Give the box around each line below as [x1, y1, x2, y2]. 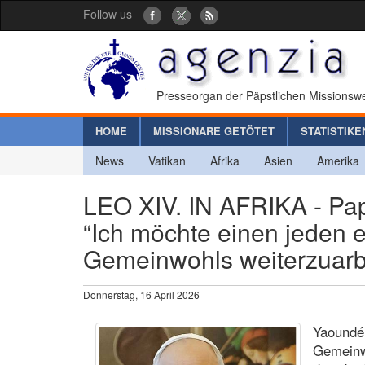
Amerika [317, 152, 359, 169]
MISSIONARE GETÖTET [153, 122, 275, 139]
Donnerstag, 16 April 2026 [83, 287, 200, 301]
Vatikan [148, 152, 186, 169]
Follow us [83, 6, 132, 22]
